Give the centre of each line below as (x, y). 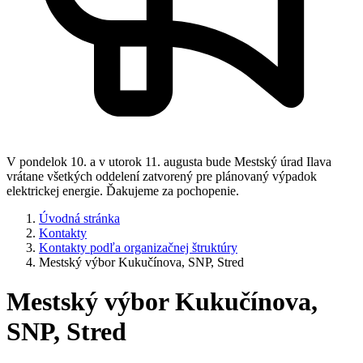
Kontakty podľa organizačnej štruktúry (138, 248)
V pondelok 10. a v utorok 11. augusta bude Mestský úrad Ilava (169, 162)
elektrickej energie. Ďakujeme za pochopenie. (123, 191)
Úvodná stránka (79, 218)
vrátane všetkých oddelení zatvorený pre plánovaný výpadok (162, 176)
